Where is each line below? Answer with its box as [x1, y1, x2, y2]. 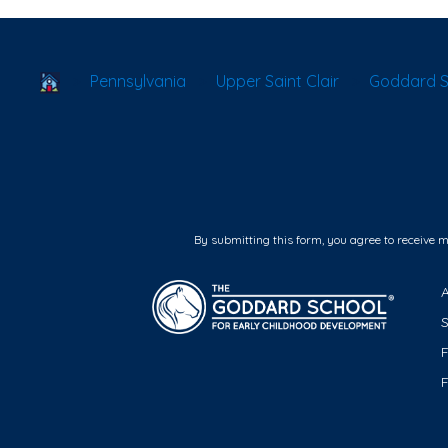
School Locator [59, 70, 172, 90]
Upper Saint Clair [216, 71, 339, 91]
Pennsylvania [90, 71, 186, 91]
